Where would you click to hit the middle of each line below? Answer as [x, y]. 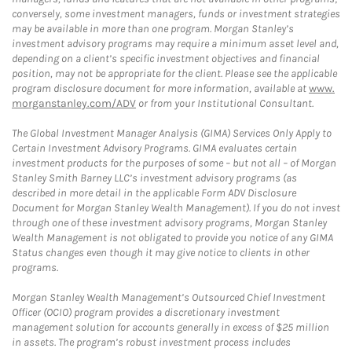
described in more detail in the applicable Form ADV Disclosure [154, 193]
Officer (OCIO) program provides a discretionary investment [146, 312]
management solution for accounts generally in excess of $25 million [170, 327]
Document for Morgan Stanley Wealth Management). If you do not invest [176, 208]
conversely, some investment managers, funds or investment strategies [176, 14]
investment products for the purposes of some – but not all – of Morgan [174, 163]
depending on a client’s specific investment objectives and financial [166, 59]
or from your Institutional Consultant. [225, 103]
